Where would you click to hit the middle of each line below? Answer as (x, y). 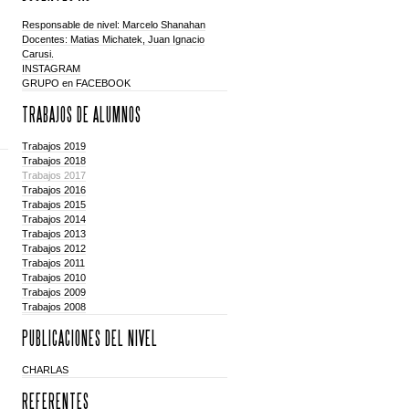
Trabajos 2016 (53, 190)
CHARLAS (45, 370)
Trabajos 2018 (53, 161)
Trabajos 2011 (53, 263)
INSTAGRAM (51, 68)
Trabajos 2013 (53, 234)
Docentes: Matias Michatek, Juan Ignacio (113, 39)
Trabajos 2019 (53, 146)
